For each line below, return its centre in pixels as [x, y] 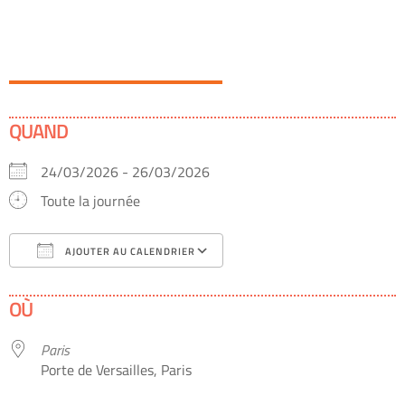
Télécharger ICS [88, 286]
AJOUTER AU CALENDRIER [129, 252]
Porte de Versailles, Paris [116, 370]
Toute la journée [90, 201]
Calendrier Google [295, 286]
